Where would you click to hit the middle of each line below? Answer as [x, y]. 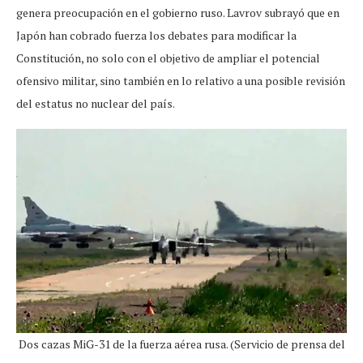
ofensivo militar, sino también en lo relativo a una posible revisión [181, 80]
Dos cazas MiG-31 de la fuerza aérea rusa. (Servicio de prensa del [181, 344]
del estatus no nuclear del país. [96, 103]
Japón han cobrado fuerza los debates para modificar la [156, 35]
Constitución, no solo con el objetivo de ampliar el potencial [168, 58]
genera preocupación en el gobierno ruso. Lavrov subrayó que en [178, 12]
